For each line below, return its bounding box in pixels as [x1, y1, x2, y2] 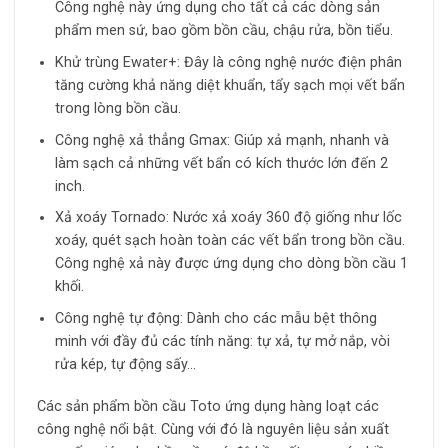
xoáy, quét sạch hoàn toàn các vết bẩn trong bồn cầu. [55, 232, 406, 250]
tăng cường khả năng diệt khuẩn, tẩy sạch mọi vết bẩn [55, 76, 406, 94]
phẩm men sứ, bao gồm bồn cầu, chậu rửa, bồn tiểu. [55, 22, 394, 40]
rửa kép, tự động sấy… [55, 355, 197, 373]
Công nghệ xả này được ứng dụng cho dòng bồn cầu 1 [55, 255, 409, 273]
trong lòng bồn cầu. [55, 99, 182, 117]
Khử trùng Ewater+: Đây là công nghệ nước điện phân [55, 53, 403, 71]
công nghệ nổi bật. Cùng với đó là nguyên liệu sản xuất [36, 420, 389, 438]
